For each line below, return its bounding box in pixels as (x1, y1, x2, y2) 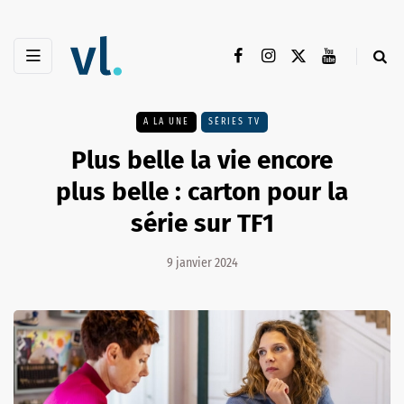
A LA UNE (143, 116, 189, 128)
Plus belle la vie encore (71, 145, 333, 176)
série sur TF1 (130, 208, 274, 239)
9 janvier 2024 (166, 255, 238, 271)
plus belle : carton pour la (56, 177, 348, 207)
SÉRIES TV (208, 116, 261, 128)
